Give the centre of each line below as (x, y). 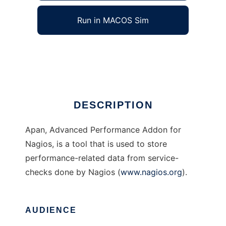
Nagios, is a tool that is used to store (96, 144)
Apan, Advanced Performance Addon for (103, 130)
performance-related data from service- (102, 158)
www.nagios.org (151, 172)
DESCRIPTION (113, 105)
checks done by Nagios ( (73, 172)
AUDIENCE (51, 210)
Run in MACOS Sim (113, 20)
